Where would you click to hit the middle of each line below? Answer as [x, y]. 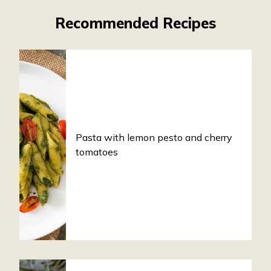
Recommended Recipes [135, 23]
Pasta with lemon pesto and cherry [154, 138]
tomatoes [96, 152]
